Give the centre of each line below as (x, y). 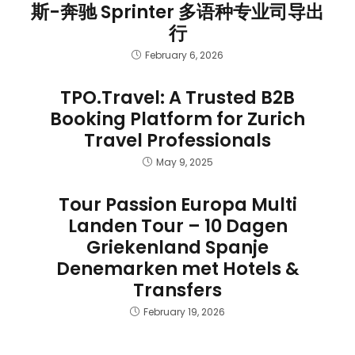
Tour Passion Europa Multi (177, 204)
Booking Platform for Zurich (177, 119)
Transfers (177, 290)
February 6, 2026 (184, 55)
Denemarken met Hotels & (177, 269)
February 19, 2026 (184, 312)
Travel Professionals (177, 140)
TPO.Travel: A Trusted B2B (177, 97)
